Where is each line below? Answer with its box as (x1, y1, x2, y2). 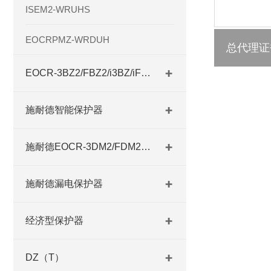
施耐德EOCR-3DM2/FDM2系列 (141, 142, 151, 152)
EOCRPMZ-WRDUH (25, 34, 109, 45)
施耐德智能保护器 (25, 105, 103, 115)
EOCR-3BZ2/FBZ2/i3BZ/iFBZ (141, 68, 151, 78)
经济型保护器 (25, 215, 83, 226)
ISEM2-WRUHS (25, 4, 90, 15)
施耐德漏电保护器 (25, 178, 103, 189)
